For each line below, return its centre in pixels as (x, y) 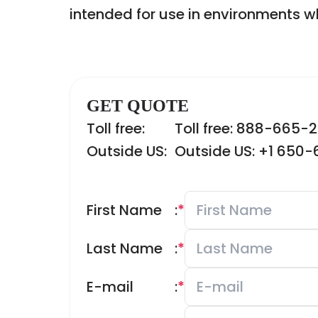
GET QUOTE (138, 106)
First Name (124, 210)
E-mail (110, 287)
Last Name (125, 248)
